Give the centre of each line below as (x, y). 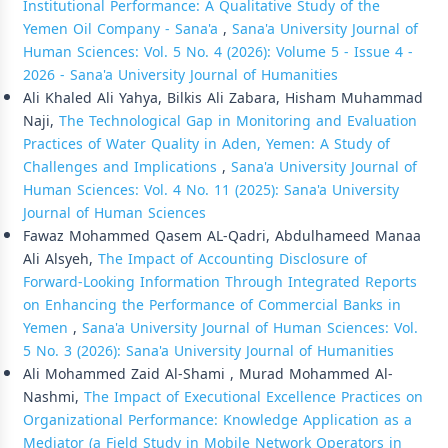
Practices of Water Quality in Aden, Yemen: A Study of (206, 144)
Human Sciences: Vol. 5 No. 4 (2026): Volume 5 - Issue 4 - (218, 52)
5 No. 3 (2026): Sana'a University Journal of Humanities (208, 351)
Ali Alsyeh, (60, 259)
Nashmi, (53, 397)
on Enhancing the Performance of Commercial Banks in (212, 305)
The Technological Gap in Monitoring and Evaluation (238, 121)
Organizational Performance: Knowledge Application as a (217, 420)
